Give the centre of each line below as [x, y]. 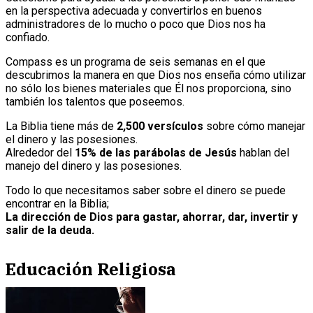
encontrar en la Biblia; [57, 203]
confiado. [28, 37]
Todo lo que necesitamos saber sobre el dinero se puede [146, 190]
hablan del [263, 152]
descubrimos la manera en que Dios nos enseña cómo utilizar [156, 75]
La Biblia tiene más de [61, 126]
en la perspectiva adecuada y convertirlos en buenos [134, 10]
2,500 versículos [160, 126]
